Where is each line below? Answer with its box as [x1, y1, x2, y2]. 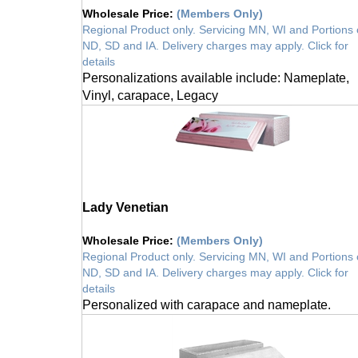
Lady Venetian [82, 192, 169, 206]
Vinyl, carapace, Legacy [82, 80, 218, 94]
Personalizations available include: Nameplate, [82, 62, 349, 77]
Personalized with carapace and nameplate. [82, 289, 331, 304]
